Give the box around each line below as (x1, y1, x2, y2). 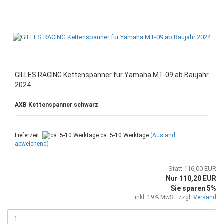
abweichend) (15, 140, 49, 147)
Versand (193, 193, 216, 201)
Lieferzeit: (15, 131, 42, 139)
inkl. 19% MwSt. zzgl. (135, 193, 193, 201)
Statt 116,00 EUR (168, 164, 216, 172)
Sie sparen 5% (170, 184, 216, 192)
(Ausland (150, 131, 175, 139)
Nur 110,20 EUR (166, 174, 216, 182)
